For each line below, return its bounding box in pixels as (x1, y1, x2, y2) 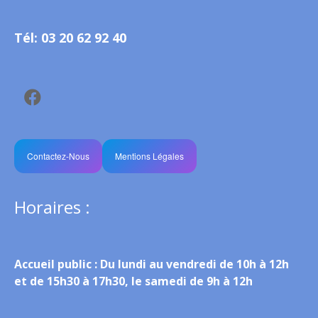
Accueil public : (14, 256, 97, 272)
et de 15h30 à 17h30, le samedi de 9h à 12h (14, 273, 253, 289)
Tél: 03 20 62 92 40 (14, 28, 126, 46)
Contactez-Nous (26, 149, 89, 162)
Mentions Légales (114, 149, 184, 162)
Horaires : (14, 194, 90, 219)
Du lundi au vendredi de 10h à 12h (97, 256, 289, 272)
